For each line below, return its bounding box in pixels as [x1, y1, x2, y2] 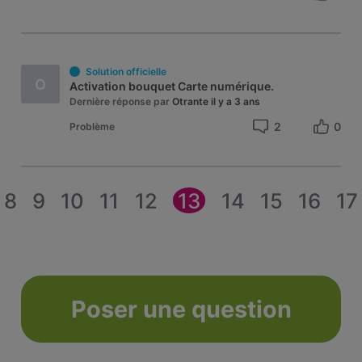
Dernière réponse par [69, 95, 170, 108]
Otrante [172, 95, 209, 108]
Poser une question [70, 294, 292, 323]
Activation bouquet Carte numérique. [69, 79, 275, 94]
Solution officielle [85, 65, 166, 78]
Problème [69, 120, 116, 133]
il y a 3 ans [211, 95, 261, 108]
